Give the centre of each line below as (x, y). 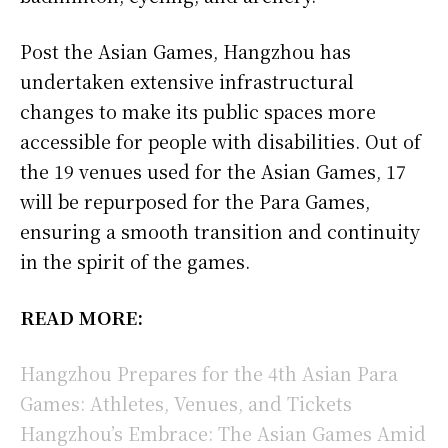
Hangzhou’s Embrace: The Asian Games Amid (223, 432)
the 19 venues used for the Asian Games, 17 (213, 170)
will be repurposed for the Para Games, (195, 200)
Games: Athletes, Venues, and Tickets (186, 402)
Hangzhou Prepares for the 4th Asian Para (209, 372)
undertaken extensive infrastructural (187, 80)
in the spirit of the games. (135, 260)
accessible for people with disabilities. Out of (220, 140)
